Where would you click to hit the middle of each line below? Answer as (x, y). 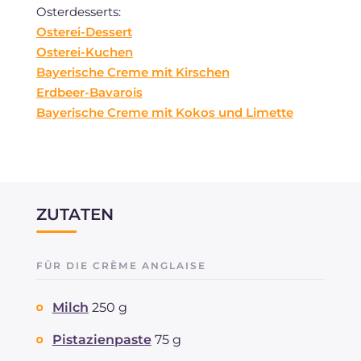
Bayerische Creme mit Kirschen (133, 72)
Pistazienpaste (102, 339)
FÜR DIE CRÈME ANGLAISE (121, 265)
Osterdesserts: (78, 11)
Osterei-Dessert (84, 31)
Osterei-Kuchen (84, 52)
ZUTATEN (75, 214)
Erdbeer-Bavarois (89, 92)
